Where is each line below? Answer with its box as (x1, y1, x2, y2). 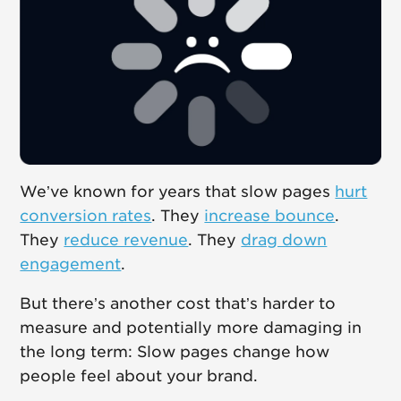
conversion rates (20, 207, 152, 226)
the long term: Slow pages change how (20, 343, 330, 362)
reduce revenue (64, 231, 189, 250)
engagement (20, 255, 122, 274)
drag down (241, 231, 328, 250)
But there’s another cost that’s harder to (20, 294, 337, 313)
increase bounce (204, 207, 336, 226)
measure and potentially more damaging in (20, 319, 363, 337)
